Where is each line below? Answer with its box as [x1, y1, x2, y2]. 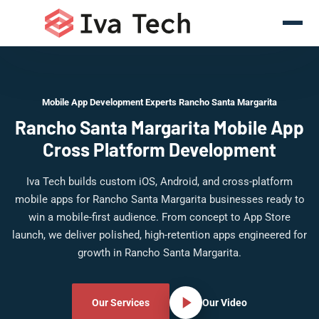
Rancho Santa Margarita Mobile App [15, 116, 304, 138]
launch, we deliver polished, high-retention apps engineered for [12, 229, 307, 241]
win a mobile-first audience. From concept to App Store [28, 211, 291, 224]
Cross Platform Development [43, 138, 276, 160]
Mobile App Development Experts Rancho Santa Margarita [42, 97, 277, 108]
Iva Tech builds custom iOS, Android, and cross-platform [26, 175, 293, 188]
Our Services [92, 297, 150, 308]
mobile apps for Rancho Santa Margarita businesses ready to [14, 193, 305, 206]
